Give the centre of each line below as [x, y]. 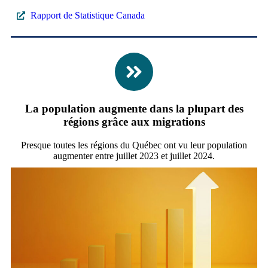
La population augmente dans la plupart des [134, 109]
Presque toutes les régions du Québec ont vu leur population [134, 145]
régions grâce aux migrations [134, 122]
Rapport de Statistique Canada [87, 16]
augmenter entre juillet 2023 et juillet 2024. [134, 156]
